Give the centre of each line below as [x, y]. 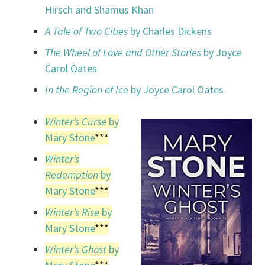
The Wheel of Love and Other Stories [123, 53]
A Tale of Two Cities [87, 31]
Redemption [72, 175]
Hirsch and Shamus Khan [100, 10]
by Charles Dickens [170, 31]
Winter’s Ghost [76, 250]
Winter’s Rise [72, 212]
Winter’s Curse [76, 122]
